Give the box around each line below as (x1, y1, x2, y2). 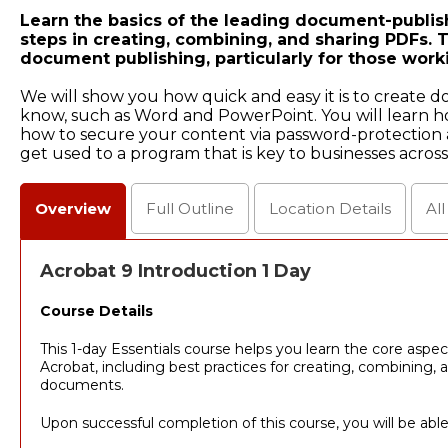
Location (269, 199, 339, 219)
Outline (174, 199, 234, 219)
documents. (39, 376, 124, 395)
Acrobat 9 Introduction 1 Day (39, 260, 311, 283)
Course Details (39, 302, 153, 321)
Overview (35, 199, 111, 219)
